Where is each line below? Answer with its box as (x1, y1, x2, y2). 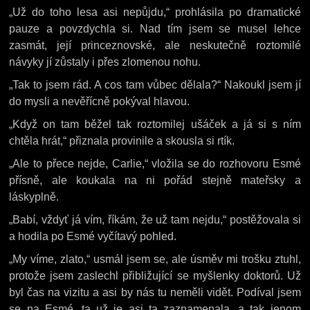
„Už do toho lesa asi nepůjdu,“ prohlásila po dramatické (9, 6, 301, 18)
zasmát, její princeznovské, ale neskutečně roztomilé (9, 39, 301, 51)
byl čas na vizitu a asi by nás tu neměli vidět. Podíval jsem (9, 286, 301, 298)
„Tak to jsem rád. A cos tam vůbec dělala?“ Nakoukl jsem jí (9, 79, 301, 91)
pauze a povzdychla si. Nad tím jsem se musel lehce (9, 23, 301, 35)
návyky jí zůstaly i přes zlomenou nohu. (9, 56, 201, 68)
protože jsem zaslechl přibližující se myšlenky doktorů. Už (9, 270, 301, 282)
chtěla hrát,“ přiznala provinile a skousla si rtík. (9, 135, 235, 147)
